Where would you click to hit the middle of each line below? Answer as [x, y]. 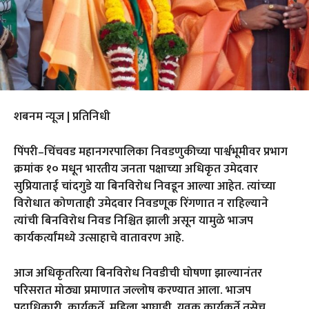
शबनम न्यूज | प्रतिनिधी [62, 116]
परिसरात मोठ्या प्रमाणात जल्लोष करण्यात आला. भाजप [132, 290]
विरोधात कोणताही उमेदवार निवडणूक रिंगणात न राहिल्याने [141, 203]
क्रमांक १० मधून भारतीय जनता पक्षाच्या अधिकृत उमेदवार [136, 169]
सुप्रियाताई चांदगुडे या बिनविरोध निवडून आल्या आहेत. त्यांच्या [145, 186]
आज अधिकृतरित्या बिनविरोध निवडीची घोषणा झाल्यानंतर [138, 273]
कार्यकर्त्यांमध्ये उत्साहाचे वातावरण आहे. [99, 238]
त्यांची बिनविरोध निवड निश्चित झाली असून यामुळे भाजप [133, 220]
